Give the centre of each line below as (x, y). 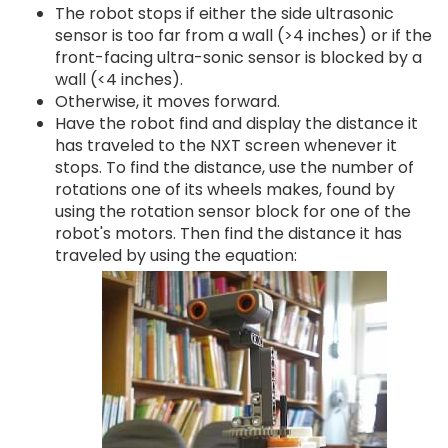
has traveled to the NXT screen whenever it (226, 145)
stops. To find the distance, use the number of (234, 167)
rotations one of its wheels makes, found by (225, 189)
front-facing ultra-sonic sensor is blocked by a (238, 57)
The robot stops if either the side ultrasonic (224, 13)
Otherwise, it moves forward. (167, 101)
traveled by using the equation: (176, 255)
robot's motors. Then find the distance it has (228, 233)
